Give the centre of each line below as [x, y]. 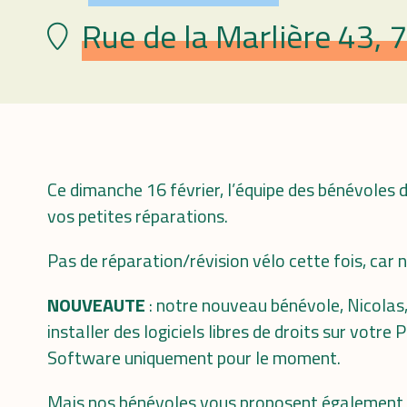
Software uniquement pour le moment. [194, 357]
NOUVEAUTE [98, 305]
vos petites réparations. [138, 216]
